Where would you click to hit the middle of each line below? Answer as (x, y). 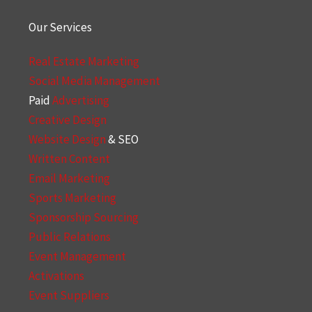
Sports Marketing (72, 198)
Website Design (67, 139)
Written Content (69, 159)
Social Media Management (94, 81)
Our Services (60, 27)
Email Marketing (69, 178)
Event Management (77, 256)
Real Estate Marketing (84, 61)
